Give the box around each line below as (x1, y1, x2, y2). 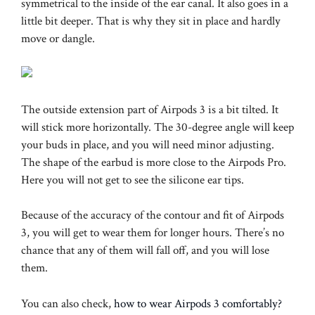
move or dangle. (21, 30, 95, 46)
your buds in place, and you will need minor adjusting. (21, 136, 274, 153)
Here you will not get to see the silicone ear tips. (21, 172, 247, 188)
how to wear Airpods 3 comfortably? (114, 295, 282, 311)
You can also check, (21, 295, 114, 311)
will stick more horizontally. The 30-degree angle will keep (21, 119, 294, 135)
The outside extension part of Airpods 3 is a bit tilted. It (21, 101, 278, 117)
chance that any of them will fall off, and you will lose (21, 243, 269, 259)
